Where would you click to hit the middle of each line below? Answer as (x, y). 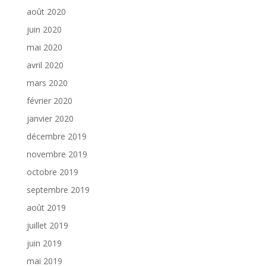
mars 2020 (47, 83)
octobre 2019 (52, 172)
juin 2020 (44, 30)
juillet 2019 (47, 226)
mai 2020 (44, 47)
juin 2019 (44, 243)
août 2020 (46, 12)
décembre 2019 (56, 137)
